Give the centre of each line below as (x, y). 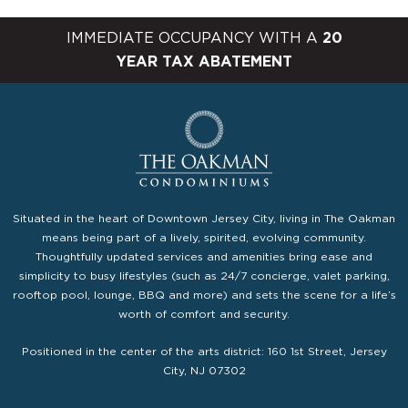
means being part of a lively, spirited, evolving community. (204, 238)
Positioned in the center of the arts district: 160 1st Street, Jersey (204, 352)
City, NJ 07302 (204, 371)
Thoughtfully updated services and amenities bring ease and (204, 257)
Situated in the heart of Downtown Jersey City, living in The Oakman (204, 219)
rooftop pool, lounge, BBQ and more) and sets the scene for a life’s (204, 295)
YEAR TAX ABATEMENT (204, 61)
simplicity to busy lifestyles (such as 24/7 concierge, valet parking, (204, 276)
